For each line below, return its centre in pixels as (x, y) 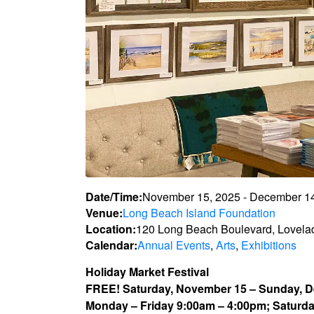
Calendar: (111, 245)
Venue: (104, 212)
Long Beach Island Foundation (199, 212)
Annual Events (174, 245)
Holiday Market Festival (147, 271)
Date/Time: (114, 196)
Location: (111, 228)
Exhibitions (269, 245)
